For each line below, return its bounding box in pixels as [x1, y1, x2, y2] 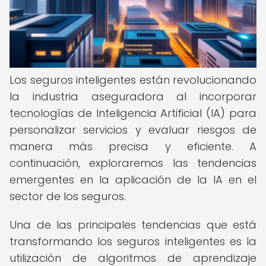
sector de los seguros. [9, 189, 126, 204]
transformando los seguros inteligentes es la [9, 234, 256, 249]
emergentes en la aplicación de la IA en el [9, 172, 256, 187]
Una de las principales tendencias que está [9, 217, 256, 232]
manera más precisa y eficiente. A [9, 139, 256, 154]
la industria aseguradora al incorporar [9, 89, 256, 104]
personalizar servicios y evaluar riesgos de [9, 122, 256, 137]
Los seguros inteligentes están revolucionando [9, 72, 256, 87]
